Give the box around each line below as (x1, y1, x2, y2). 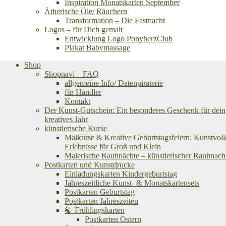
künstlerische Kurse (44, 124, 107, 133)
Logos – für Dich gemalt (44, 25, 123, 34)
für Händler (65, 88, 101, 96)
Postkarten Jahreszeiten (65, 197, 138, 205)
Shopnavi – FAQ (44, 70, 99, 78)
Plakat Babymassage (65, 43, 130, 52)
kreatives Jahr (44, 115, 88, 124)
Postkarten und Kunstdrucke (44, 160, 135, 169)
